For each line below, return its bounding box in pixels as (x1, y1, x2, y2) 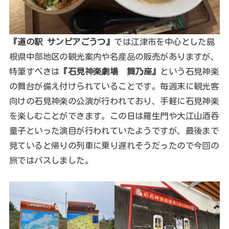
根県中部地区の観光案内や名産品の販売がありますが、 (9, 52, 219, 61)
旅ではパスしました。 (9, 156, 94, 165)
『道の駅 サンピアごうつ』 (9, 37, 114, 47)
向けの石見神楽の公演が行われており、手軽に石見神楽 (9, 97, 219, 106)
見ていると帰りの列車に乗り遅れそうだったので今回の (9, 141, 219, 150)
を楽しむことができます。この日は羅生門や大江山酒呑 (9, 111, 219, 121)
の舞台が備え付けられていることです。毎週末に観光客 (9, 82, 219, 91)
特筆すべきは (9, 67, 60, 76)
